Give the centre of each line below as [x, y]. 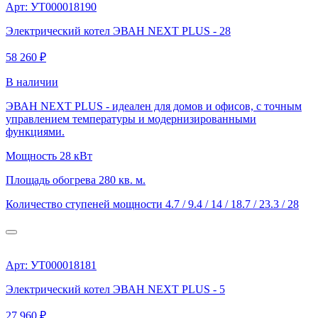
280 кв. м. [122, 180]
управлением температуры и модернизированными [131, 119]
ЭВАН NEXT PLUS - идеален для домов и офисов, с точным [154, 106]
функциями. [35, 131]
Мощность [33, 155]
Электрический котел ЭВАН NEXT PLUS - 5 [115, 289]
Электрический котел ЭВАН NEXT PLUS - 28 [118, 31]
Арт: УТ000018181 [51, 265]
